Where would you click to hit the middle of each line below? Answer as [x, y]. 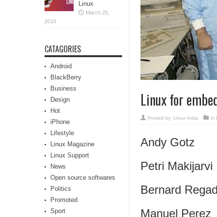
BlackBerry [66, 77]
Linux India [186, 118]
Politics [61, 189]
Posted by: [161, 118]
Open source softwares [83, 178]
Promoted [64, 200]
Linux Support [70, 155]
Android [61, 66]
